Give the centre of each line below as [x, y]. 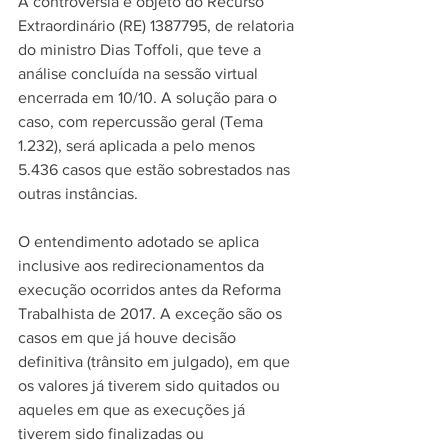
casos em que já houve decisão [129, 337]
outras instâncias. [80, 193]
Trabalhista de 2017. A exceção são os [152, 313]
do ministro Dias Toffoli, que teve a [141, 49]
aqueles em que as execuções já [133, 409]
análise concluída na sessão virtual [140, 73]
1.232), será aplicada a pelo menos [138, 145]
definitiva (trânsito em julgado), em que [156, 361]
